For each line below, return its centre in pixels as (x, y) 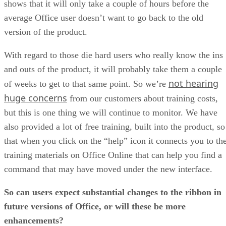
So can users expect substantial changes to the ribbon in (113, 192)
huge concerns (36, 98)
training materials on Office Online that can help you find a (113, 155)
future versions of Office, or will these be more (95, 206)
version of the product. (46, 32)
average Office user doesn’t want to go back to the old (104, 17)
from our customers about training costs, (143, 98)
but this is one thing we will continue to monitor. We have (111, 112)
